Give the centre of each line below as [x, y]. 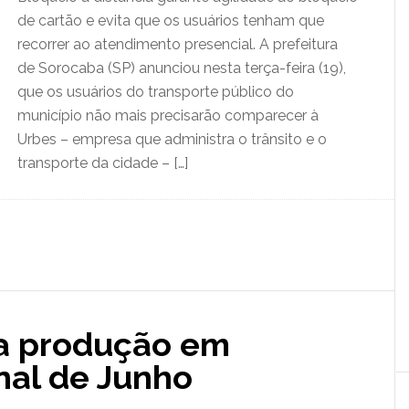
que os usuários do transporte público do [156, 92]
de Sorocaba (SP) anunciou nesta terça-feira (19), [182, 68]
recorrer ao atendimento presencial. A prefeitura [178, 44]
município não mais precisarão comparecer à [168, 115]
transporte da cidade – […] [103, 163]
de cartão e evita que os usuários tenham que [171, 21]
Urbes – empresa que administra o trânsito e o [172, 139]
